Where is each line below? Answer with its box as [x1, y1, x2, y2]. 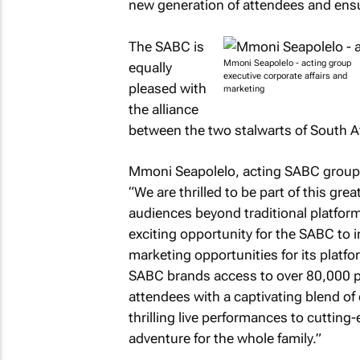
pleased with [128, 80, 207, 96]
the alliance [128, 100, 198, 117]
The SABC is [128, 38, 204, 55]
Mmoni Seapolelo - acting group [223, 57, 351, 68]
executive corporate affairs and [223, 70, 347, 81]
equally [128, 59, 172, 76]
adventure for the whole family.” [128, 330, 321, 346]
